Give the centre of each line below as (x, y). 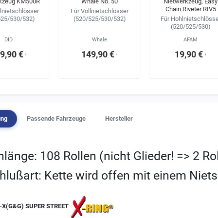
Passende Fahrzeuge (56, 119)
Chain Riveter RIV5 (191, 9)
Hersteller (119, 119)
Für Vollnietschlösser (100, 11)
